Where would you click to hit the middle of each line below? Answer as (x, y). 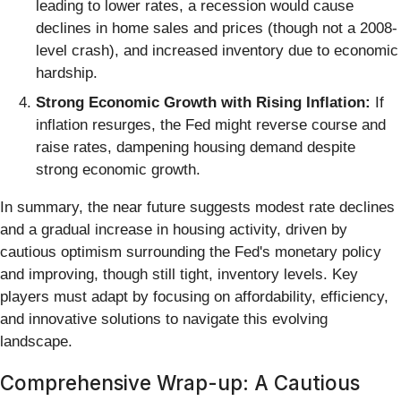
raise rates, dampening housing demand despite (196, 148)
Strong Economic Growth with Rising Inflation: (203, 103)
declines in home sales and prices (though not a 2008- (217, 28)
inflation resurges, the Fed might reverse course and (211, 125)
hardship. (67, 73)
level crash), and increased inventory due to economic (217, 50)
